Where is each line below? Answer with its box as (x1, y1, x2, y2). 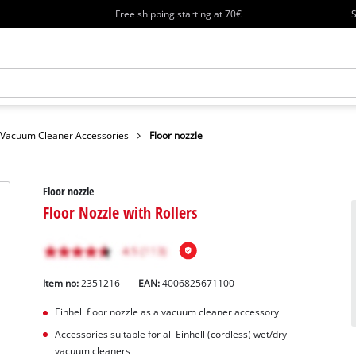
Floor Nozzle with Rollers (43, 200, 198, 223)
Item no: (43, 277, 82, 289)
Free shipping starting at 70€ (114, 7, 242, 20)
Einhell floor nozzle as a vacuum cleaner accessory (54, 305, 279, 318)
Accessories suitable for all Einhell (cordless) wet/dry (54, 327, 287, 340)
